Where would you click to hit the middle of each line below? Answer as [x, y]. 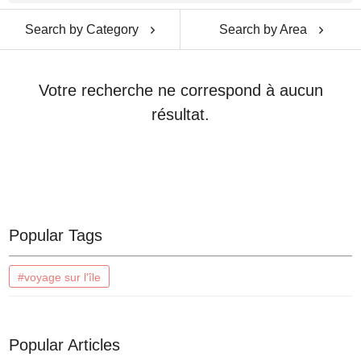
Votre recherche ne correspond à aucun [180, 90]
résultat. [180, 114]
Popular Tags [56, 235]
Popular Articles [65, 345]
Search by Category [82, 29]
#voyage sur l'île [60, 277]
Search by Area [263, 29]
